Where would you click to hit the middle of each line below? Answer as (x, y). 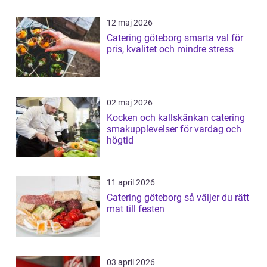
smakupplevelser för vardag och (174, 129)
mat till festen (136, 209)
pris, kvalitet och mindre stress (170, 49)
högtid (120, 141)
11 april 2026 (131, 183)
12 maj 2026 (130, 23)
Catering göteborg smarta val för (145, 38)
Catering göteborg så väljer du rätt (145, 198)
